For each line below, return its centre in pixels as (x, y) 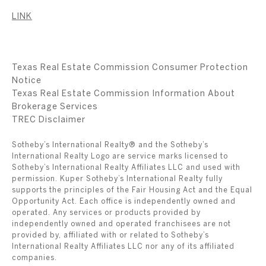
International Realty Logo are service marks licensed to (120, 156)
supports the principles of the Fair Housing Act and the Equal (132, 190)
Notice (27, 80)
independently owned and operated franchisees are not (121, 224)
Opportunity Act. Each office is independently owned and (124, 201)
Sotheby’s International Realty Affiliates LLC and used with (126, 167)
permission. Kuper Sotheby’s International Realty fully (117, 179)
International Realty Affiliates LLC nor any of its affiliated (123, 246)
